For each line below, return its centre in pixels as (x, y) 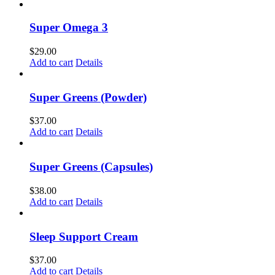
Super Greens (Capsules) (91, 167)
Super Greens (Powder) (88, 97)
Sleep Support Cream (84, 236)
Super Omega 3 (69, 28)
